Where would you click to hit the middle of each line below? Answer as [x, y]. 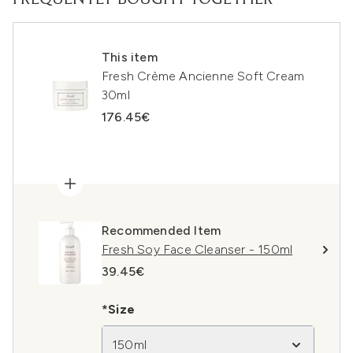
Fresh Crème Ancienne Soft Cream [203, 76]
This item [130, 57]
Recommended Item [162, 230]
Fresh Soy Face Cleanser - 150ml [197, 249]
